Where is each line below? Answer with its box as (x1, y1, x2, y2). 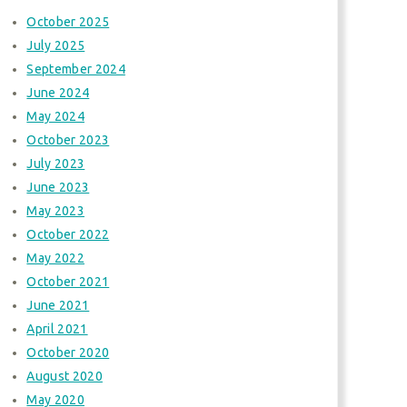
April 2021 (26, 321, 88, 336)
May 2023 (26, 203, 84, 218)
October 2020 (26, 344, 110, 360)
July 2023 (26, 155, 85, 171)
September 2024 (26, 61, 125, 76)
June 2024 (26, 84, 90, 100)
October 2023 (26, 132, 110, 147)
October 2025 (26, 14, 110, 29)
